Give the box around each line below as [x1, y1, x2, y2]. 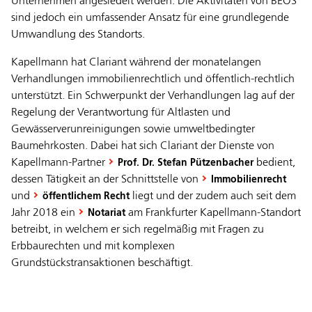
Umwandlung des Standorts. [11, 29, 145, 41]
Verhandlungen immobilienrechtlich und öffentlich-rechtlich [11, 74, 295, 86]
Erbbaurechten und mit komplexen [11, 241, 175, 253]
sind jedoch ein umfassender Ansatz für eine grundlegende [11, 13, 289, 24]
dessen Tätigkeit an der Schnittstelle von [11, 174, 201, 186]
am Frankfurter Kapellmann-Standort [125, 208, 301, 219]
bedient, [253, 157, 295, 169]
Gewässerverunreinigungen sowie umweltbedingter [11, 124, 255, 136]
